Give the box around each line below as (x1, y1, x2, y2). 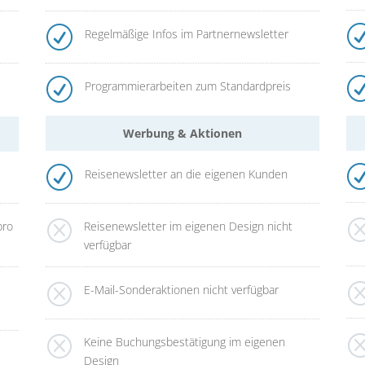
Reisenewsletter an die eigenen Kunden (84, 165, 288, 182)
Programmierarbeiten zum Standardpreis (84, 78, 291, 95)
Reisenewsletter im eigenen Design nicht (83, 218, 292, 234)
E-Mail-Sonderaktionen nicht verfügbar (83, 281, 279, 297)
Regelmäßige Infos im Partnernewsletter (84, 26, 288, 42)
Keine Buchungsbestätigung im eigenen (83, 333, 285, 350)
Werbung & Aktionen (122, 125, 242, 142)
